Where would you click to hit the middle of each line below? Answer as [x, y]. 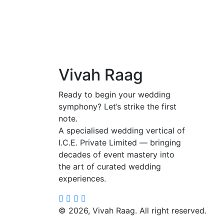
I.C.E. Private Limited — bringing [120, 143]
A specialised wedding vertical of [122, 131]
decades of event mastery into [116, 155]
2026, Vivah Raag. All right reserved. [137, 211]
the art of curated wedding [110, 167]
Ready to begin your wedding [114, 95]
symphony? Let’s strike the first [117, 107]
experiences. [82, 179]
